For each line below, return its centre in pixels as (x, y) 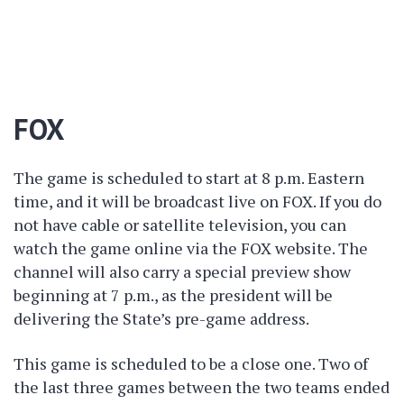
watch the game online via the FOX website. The (191, 248)
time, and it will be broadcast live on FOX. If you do (197, 201)
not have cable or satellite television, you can (180, 225)
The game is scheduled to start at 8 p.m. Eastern (189, 178)
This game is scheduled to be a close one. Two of (191, 363)
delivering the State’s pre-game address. (161, 318)
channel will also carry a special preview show (182, 271)
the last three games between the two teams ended (202, 387)
